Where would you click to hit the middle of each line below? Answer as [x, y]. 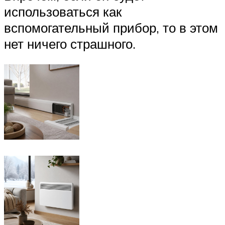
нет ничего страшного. [70, 43]
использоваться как [63, 11]
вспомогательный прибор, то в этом [111, 27]
